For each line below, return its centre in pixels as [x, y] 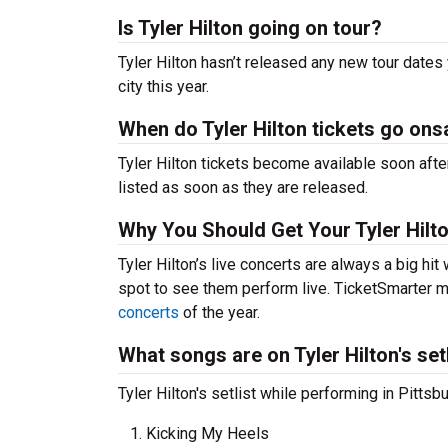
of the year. [219, 312]
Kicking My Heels [207, 433]
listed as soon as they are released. [243, 187]
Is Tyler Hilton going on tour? [250, 28]
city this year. [163, 86]
